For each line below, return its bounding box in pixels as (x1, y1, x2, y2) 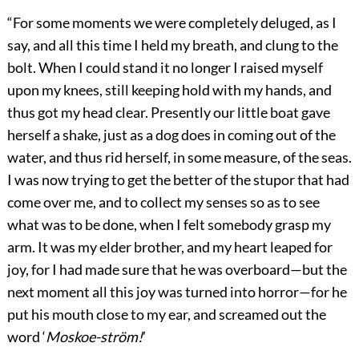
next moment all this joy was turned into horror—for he (6, 283, 347, 301)
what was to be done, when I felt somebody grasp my (6, 216, 331, 234)
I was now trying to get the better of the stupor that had (6, 171, 349, 189)
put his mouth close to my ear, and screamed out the (6, 305, 326, 324)
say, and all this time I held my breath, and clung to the (6, 36, 338, 54)
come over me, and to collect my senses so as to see (6, 193, 320, 212)
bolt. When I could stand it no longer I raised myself (6, 58, 323, 77)
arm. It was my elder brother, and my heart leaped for (6, 238, 333, 256)
